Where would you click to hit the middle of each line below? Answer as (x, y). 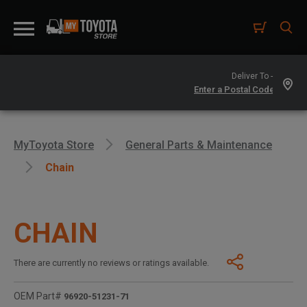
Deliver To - (253, 76)
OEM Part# (38, 296)
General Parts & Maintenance (199, 145)
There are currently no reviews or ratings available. (111, 262)
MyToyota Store (54, 145)
